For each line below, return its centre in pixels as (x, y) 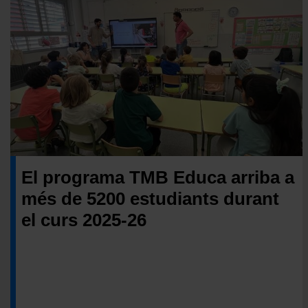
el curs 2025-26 (84, 220)
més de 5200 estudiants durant (150, 198)
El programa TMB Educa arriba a (158, 177)
